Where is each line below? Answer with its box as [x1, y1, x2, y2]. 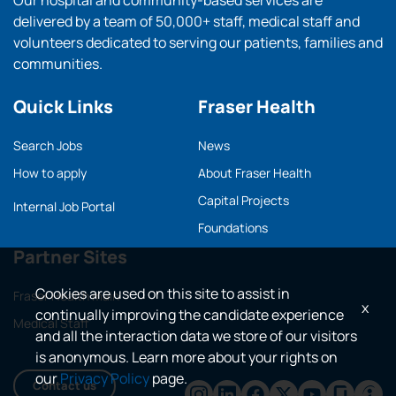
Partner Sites [13, 245, 127, 269]
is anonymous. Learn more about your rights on [35, 347, 338, 367]
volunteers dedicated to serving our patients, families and [13, 33, 383, 52]
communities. [13, 54, 103, 73]
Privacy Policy [60, 369, 149, 388]
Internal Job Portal [13, 198, 115, 215]
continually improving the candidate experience [35, 305, 344, 324]
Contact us [33, 377, 96, 393]
